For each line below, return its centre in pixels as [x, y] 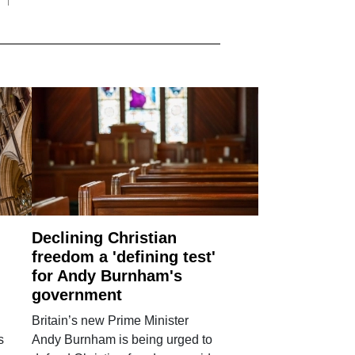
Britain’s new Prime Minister [111, 320]
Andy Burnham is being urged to [122, 339]
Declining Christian [105, 237]
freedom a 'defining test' [124, 256]
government [77, 294]
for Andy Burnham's [107, 275]
